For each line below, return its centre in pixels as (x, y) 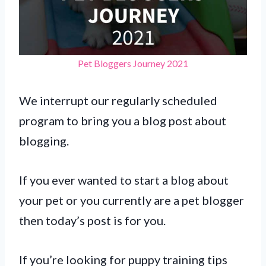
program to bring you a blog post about (123, 120)
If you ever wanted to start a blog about (124, 180)
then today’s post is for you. (92, 220)
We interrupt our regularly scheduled (118, 100)
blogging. (44, 140)
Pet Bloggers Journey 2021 (133, 63)
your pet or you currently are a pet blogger (132, 200)
